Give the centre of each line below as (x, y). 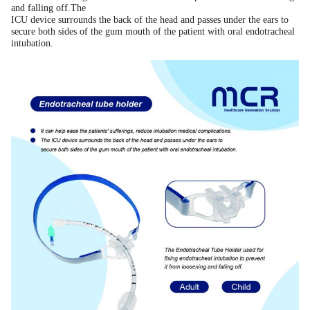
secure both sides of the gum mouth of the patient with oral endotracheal (153, 31)
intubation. (32, 43)
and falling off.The (48, 8)
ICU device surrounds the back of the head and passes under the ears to (150, 20)
